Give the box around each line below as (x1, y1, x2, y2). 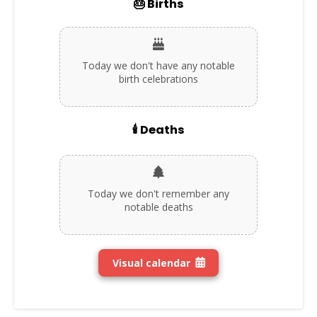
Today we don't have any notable (82, 58, 235, 72)
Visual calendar (113, 255, 190, 270)
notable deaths (124, 200, 193, 214)
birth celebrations (119, 71, 198, 86)
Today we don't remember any (88, 186, 229, 200)
